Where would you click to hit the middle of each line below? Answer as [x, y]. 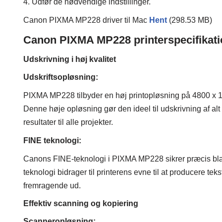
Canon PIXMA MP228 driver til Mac [86, 20]
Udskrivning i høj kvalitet [70, 59]
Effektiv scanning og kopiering [81, 204]
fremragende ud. [52, 186]
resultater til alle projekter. [68, 122]
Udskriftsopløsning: [61, 77]
